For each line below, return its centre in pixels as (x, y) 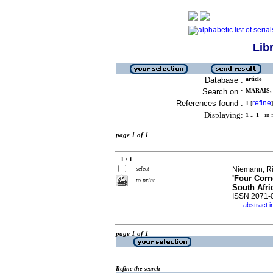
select (143, 168)
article (253, 79)
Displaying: (224, 115)
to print (145, 180)
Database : (224, 80)
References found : (210, 103)
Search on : (223, 92)
